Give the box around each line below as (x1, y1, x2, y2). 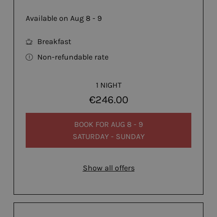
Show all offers (82, 163, 135, 173)
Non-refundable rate (37, 52, 108, 62)
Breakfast (37, 37, 71, 46)
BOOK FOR (74, 119, 111, 129)
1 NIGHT (95, 80, 122, 90)
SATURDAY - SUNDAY (72, 131, 145, 141)
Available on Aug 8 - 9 (26, 14, 102, 23)
